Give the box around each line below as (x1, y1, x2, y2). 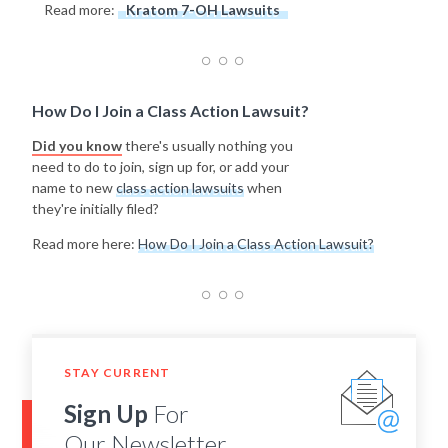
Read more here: (32, 235, 138, 253)
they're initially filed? (32, 200, 159, 218)
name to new (32, 179, 116, 197)
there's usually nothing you (122, 137, 293, 155)
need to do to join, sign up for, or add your (32, 158, 289, 176)
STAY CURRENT (64, 365, 171, 381)
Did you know (32, 137, 122, 155)
